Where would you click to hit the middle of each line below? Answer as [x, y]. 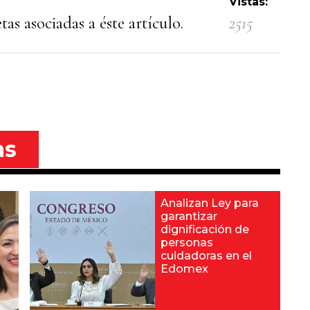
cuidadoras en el [206, 256]
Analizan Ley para [209, 203]
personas [186, 243]
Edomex [184, 269]
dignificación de [204, 229]
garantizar [189, 216]
